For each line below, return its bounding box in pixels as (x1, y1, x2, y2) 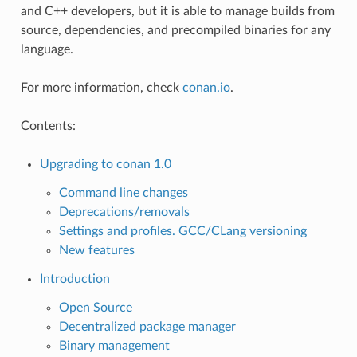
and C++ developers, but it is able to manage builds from (20, 4, 335, 18)
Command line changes (58, 186, 188, 199)
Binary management (58, 339, 170, 352)
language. (20, 42, 73, 56)
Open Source (58, 300, 132, 314)
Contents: (20, 119, 76, 132)
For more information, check (20, 80, 182, 94)
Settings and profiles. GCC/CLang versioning (58, 224, 307, 237)
